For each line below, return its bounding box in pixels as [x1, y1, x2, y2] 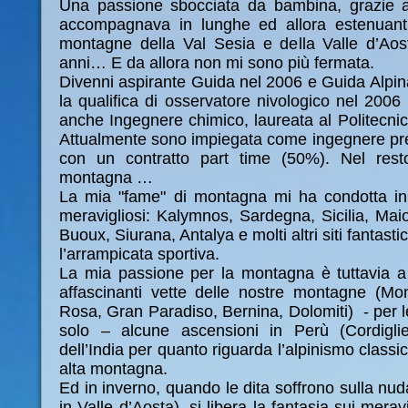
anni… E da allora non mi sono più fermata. [59, 54, 374, 72]
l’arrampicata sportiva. [59, 245, 219, 263]
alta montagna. [59, 360, 168, 378]
